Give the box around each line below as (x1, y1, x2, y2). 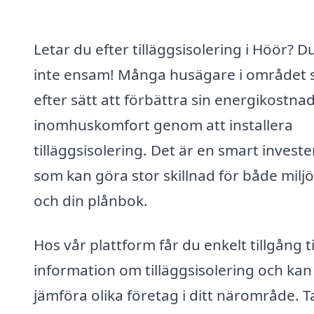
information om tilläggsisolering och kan (34, 260, 312, 280)
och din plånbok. (34, 190, 148, 210)
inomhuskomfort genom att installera (34, 114, 293, 135)
